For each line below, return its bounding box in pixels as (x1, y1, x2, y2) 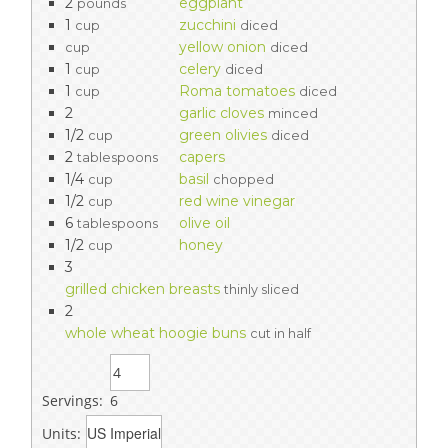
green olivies (179, 126, 267, 145)
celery (179, 60, 221, 79)
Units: (42, 424, 81, 444)
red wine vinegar (179, 192, 295, 211)
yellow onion (179, 38, 266, 57)
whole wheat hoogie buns (65, 324, 246, 343)
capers (179, 148, 225, 167)
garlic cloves (179, 104, 264, 123)
